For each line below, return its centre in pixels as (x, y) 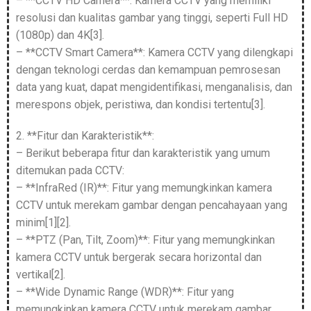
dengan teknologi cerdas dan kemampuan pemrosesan (148, 70)
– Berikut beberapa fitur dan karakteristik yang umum (143, 153)
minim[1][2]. (43, 223)
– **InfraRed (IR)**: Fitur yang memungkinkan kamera (144, 188)
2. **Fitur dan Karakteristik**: (85, 136)
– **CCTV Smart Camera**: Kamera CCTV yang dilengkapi (154, 53)
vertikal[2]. (41, 275)
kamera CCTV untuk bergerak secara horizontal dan (139, 258)
